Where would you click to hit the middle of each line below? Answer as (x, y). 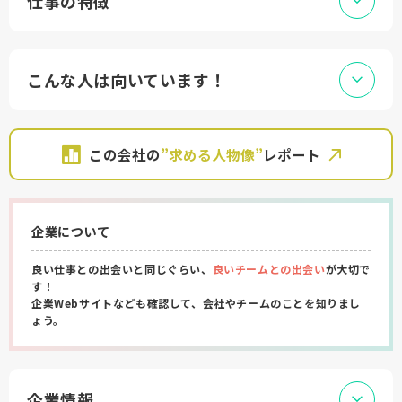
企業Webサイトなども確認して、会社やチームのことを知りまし (196, 303)
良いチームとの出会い (269, 269)
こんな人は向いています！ (127, 80)
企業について (71, 231)
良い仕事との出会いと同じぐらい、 (122, 269)
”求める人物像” (211, 154)
